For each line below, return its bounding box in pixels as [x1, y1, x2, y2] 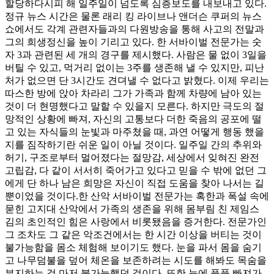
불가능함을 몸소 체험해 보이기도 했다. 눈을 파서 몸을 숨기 [5, 242, 262, 253]
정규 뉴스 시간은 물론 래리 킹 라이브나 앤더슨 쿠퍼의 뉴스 [5, 10, 262, 21]
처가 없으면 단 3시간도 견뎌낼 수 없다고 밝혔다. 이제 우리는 [5, 75, 269, 86]
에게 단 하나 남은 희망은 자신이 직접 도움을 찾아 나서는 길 [5, 177, 264, 188]
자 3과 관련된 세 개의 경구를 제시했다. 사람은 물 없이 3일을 [5, 49, 267, 60]
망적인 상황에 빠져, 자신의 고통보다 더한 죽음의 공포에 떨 [5, 113, 262, 124]
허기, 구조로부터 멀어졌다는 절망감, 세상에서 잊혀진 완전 [5, 152, 259, 163]
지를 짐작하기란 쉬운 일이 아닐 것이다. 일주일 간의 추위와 [5, 139, 262, 150]
